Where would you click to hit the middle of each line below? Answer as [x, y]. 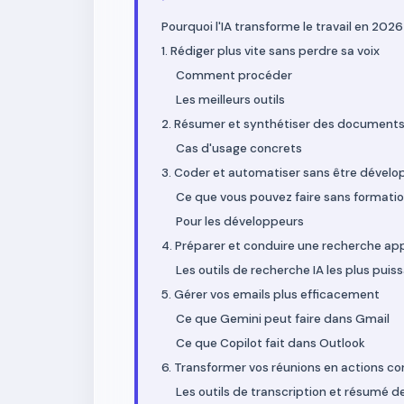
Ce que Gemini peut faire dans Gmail [283, 319]
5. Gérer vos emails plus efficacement [271, 294]
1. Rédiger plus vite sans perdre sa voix [271, 51]
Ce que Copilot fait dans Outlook [271, 343]
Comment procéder [234, 75]
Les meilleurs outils [230, 100]
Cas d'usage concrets [239, 148]
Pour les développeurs [240, 221]
